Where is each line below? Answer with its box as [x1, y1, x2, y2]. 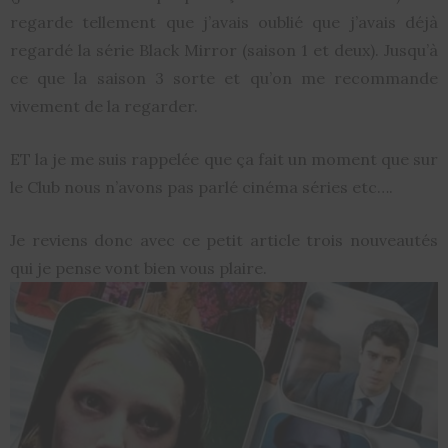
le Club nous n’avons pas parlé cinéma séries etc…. [10, 177, 393, 197]
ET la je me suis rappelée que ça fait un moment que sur [10, 149, 438, 169]
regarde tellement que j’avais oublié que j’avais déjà [10, 12, 438, 32]
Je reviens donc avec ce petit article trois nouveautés [10, 230, 438, 250]
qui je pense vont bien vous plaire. [10, 258, 267, 278]
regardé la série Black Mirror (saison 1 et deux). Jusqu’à [10, 40, 438, 60]
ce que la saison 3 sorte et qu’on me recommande [10, 68, 438, 88]
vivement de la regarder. [10, 96, 198, 116]
